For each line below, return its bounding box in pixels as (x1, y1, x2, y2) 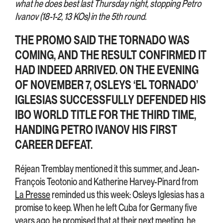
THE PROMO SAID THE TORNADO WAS (15, 32, 190, 47)
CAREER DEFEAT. (15, 137, 93, 152)
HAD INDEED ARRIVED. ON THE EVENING (15, 62, 199, 77)
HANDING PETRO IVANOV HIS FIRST (15, 122, 177, 137)
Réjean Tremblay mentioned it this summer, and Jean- (15, 162, 200, 175)
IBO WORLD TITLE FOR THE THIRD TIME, (15, 107, 196, 122)
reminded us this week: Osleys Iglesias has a (50, 188, 205, 201)
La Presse (15, 188, 50, 201)
